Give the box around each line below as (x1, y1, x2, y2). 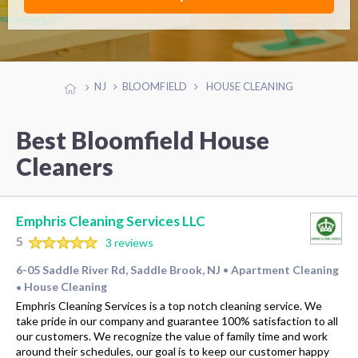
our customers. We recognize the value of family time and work (16, 328, 328, 343)
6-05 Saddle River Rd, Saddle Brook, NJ (16, 262, 221, 276)
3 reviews (105, 236, 153, 250)
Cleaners (16, 151, 113, 181)
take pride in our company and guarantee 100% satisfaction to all (16, 313, 338, 328)
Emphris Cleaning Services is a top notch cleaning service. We (16, 298, 322, 312)
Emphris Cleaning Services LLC (16, 213, 205, 230)
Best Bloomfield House (16, 125, 269, 154)
